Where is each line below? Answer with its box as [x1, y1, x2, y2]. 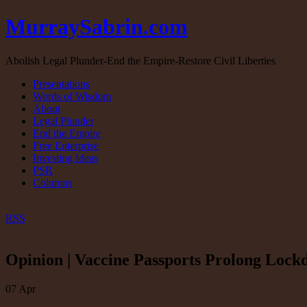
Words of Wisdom [33, 90, 111, 102]
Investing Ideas [33, 151, 98, 164]
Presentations [33, 77, 90, 90]
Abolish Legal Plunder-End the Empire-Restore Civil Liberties [5, 54, 275, 66]
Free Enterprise [33, 139, 99, 151]
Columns [33, 176, 72, 188]
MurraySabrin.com [5, 14, 188, 40]
